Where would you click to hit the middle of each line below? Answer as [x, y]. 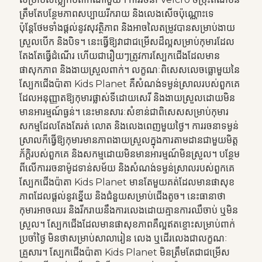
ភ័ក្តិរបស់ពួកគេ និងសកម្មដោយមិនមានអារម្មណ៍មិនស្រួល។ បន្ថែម [129, 154]
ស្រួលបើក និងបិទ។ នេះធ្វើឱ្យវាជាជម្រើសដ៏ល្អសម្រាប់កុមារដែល [127, 42]
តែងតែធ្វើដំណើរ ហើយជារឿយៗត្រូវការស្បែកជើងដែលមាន [119, 56]
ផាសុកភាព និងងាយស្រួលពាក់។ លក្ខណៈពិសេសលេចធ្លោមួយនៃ [129, 70]
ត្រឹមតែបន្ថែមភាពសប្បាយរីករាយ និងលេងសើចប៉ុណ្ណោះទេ [116, 14]
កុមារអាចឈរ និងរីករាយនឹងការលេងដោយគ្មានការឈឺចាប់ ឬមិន [128, 210]
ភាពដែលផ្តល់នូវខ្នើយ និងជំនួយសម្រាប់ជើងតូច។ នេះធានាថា [122, 196]
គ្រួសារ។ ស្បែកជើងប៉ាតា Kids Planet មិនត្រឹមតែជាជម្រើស [124, 252]
